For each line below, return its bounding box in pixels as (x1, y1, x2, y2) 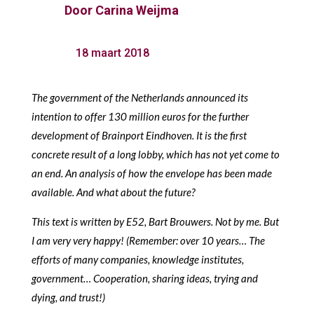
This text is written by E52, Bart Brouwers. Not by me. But (31, 214, 279, 228)
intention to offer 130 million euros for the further (31, 109, 249, 123)
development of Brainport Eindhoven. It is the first (31, 128, 247, 142)
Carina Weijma (95, 2, 179, 18)
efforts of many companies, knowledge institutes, (31, 252, 244, 266)
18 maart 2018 (75, 46, 149, 60)
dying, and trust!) (31, 290, 105, 303)
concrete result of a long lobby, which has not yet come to (31, 147, 280, 161)
